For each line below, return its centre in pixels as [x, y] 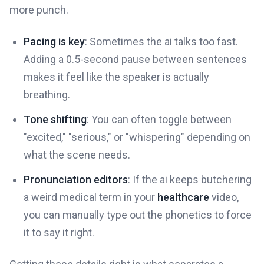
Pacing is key [54, 42]
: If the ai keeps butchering [190, 180]
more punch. [39, 10]
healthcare [183, 197]
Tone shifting [55, 120]
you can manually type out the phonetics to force [138, 215]
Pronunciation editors [76, 180]
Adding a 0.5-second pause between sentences [135, 60]
